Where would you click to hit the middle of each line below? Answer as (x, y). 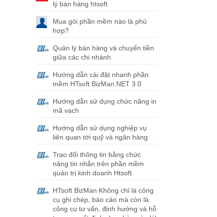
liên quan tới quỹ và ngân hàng (100, 137)
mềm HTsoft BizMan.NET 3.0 (97, 84)
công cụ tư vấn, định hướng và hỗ (104, 209)
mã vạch (66, 110)
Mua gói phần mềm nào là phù (100, 21)
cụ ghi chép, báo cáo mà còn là (101, 200)
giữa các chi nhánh (82, 57)
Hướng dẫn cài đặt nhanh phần (101, 75)
